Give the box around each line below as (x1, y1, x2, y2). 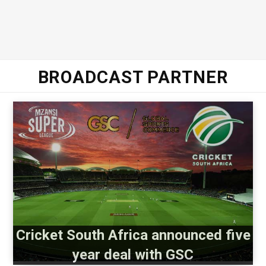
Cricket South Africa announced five (15, 227, 251, 244)
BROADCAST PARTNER (37, 67, 229, 87)
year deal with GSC (72, 246, 194, 264)
